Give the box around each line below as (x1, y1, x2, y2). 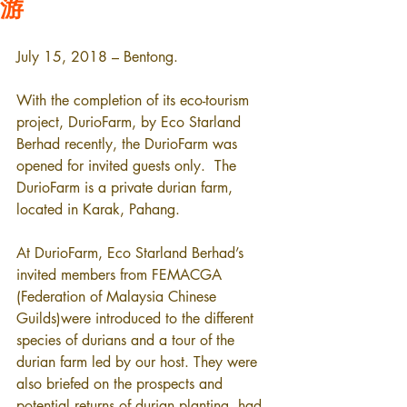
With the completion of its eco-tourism (16, 91, 253, 110)
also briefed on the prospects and (16, 374, 227, 393)
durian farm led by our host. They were (16, 352, 262, 372)
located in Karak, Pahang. (16, 200, 180, 219)
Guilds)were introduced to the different (16, 309, 258, 328)
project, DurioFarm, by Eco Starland (16, 113, 245, 132)
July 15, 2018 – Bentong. (16, 47, 178, 66)
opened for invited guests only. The (16, 156, 241, 175)
